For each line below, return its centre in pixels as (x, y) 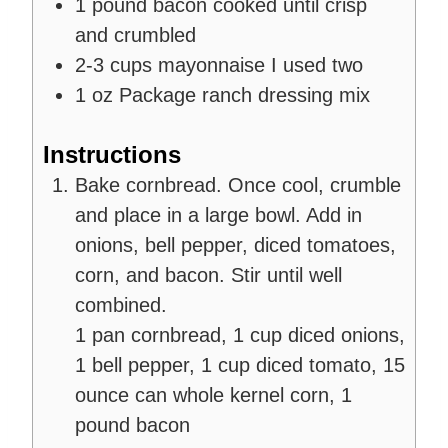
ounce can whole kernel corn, (208, 394)
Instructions (112, 154)
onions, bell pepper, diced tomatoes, (235, 244)
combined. (121, 304)
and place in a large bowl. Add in (218, 214)
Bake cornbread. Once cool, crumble (238, 184)
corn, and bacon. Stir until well (208, 274)
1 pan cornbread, (154, 334)
